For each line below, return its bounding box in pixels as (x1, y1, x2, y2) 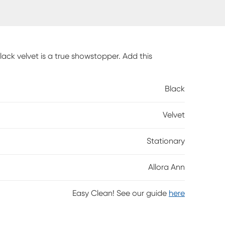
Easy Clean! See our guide (72, 189, 167, 197)
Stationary (147, 137, 185, 145)
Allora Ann (148, 163, 185, 171)
